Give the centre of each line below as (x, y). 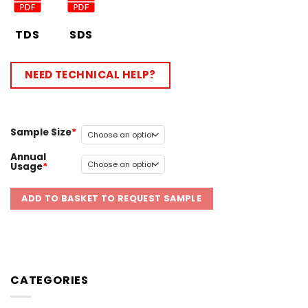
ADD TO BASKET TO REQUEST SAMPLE (112, 199)
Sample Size (41, 132)
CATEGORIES (49, 280)
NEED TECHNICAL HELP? (90, 75)
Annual (28, 157)
